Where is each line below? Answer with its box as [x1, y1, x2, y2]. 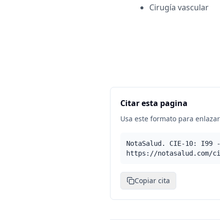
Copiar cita [135, 176, 170, 185]
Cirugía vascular [149, 2, 209, 13]
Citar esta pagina [120, 98, 188, 109]
